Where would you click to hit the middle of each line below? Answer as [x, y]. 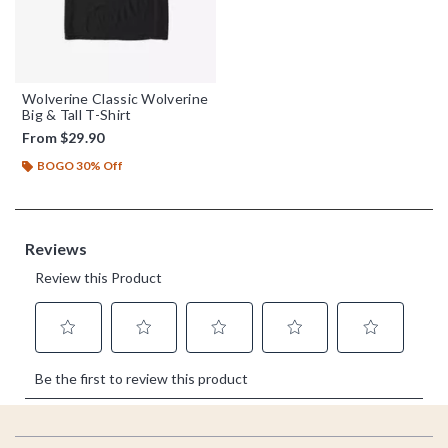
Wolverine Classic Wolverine [115, 98]
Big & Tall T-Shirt [77, 114]
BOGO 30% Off [80, 165]
